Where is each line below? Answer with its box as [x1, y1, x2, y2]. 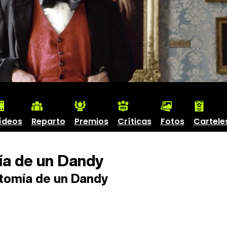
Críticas [117, 115, 152, 127]
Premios [74, 115, 108, 127]
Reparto [31, 115, 65, 127]
